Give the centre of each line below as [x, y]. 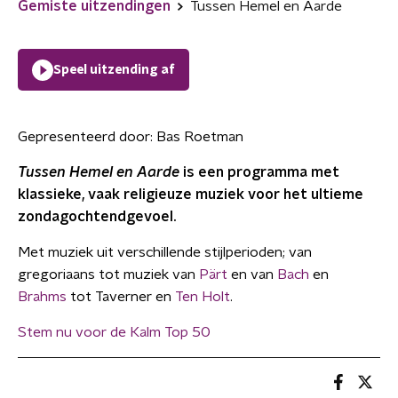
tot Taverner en [121, 297]
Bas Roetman [200, 137]
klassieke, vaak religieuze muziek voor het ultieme [191, 195]
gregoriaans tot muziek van [108, 275]
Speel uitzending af [114, 70]
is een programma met [259, 172]
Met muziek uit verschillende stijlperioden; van [165, 252]
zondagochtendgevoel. [97, 217]
